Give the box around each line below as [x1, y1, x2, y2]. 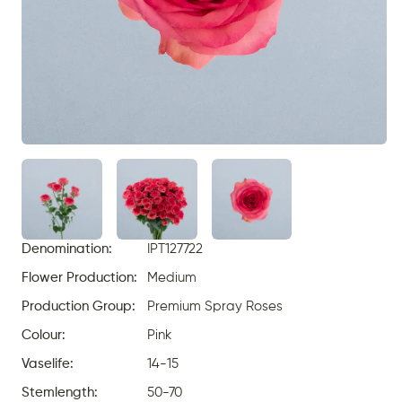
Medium [147, 271, 197, 285]
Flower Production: [22, 271, 137, 285]
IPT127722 [147, 242, 203, 257]
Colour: [22, 328, 66, 343]
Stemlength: [22, 386, 98, 400]
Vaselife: [22, 357, 74, 371]
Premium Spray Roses [147, 300, 283, 314]
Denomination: [22, 242, 112, 257]
